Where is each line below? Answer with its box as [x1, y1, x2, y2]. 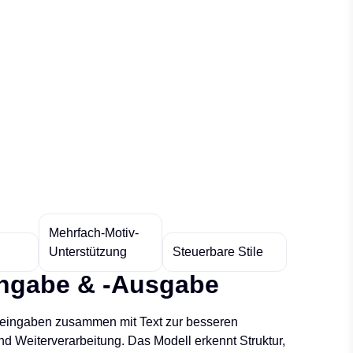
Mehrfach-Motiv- [48, 226, 139, 240]
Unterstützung [48, 245, 127, 258]
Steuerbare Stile [173, 245, 264, 258]
